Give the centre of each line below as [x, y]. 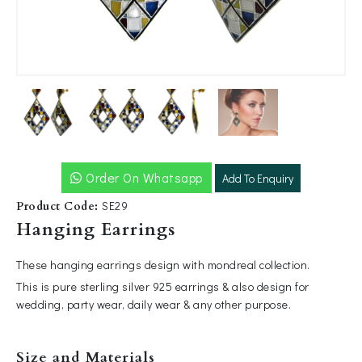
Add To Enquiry [258, 178]
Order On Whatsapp [142, 177]
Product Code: [59, 206]
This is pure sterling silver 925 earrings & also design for [163, 286]
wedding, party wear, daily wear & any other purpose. [154, 304]
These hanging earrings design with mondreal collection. [163, 265]
